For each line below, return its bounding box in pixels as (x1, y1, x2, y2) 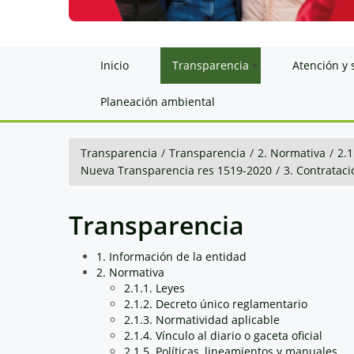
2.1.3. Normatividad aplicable (124, 311, 280, 327)
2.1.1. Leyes (124, 280, 185, 296)
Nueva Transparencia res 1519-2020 (81, 162, 272, 178)
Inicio (100, 57, 129, 73)
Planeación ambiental (100, 93, 215, 109)
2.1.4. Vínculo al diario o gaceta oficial (124, 327, 322, 343)
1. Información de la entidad (96, 248, 247, 264)
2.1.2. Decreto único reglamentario (124, 296, 307, 311)
